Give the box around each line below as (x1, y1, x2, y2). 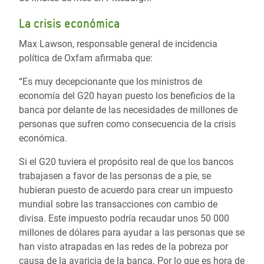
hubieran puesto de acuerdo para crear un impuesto (19, 184, 233, 196)
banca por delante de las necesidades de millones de (19, 104, 237, 115)
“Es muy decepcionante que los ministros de (19, 76, 202, 87)
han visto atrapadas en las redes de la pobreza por (19, 241, 228, 252)
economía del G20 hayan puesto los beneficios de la (19, 90, 235, 101)
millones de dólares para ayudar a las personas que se (19, 227, 245, 238)
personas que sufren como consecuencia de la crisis (19, 118, 236, 130)
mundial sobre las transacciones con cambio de (19, 199, 217, 210)
